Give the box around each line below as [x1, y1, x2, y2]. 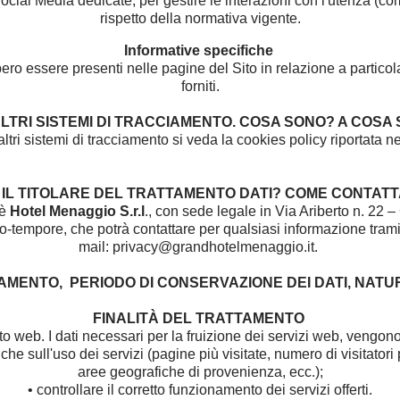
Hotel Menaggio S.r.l [9, 204, 145, 219]
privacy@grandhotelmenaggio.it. [112, 239, 321, 254]
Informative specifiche [123, 43, 273, 58]
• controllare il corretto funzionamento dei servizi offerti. [28, 382, 372, 397]
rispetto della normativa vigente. [99, 11, 301, 26]
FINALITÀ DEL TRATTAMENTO [92, 311, 308, 326]
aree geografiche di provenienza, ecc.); [77, 364, 323, 379]
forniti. [180, 79, 220, 94]
